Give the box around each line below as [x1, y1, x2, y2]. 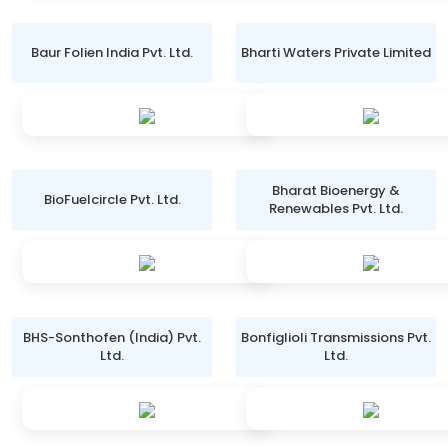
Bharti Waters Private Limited [241, 43, 431, 62]
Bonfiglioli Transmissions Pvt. [241, 328, 431, 347]
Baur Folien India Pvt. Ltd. [31, 43, 193, 62]
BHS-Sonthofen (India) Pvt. [23, 328, 201, 347]
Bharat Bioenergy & [272, 181, 400, 200]
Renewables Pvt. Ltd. [269, 199, 403, 218]
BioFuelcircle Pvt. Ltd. [43, 190, 181, 209]
